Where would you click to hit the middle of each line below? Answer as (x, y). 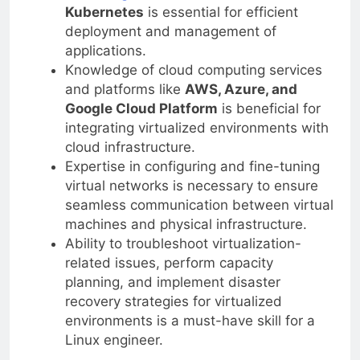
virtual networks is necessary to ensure (191, 185)
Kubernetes (104, 12)
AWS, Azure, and (241, 89)
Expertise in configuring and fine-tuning (192, 166)
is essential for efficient (221, 12)
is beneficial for (269, 108)
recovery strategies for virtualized (173, 301)
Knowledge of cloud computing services (193, 70)
